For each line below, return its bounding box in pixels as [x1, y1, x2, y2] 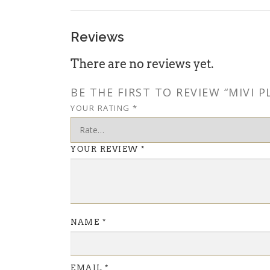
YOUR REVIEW [71, 144, 141, 154]
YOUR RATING [71, 102, 133, 113]
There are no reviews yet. [71, 56, 213, 71]
